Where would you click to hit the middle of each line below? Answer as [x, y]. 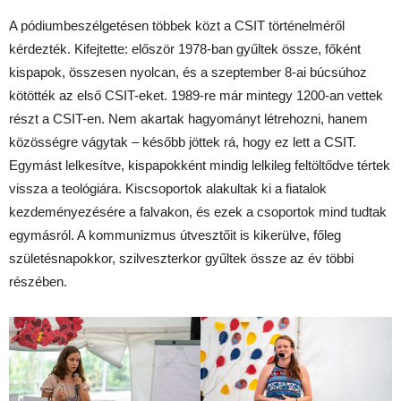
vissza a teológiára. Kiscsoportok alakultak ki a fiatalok [168, 188]
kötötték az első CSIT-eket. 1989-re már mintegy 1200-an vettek [196, 95]
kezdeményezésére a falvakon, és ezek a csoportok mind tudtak [198, 211]
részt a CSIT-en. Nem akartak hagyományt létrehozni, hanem [188, 118]
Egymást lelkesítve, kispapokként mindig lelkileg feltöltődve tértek [200, 165]
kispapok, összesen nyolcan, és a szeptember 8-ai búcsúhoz [188, 72]
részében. [38, 281]
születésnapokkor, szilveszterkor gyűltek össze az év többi [181, 258]
